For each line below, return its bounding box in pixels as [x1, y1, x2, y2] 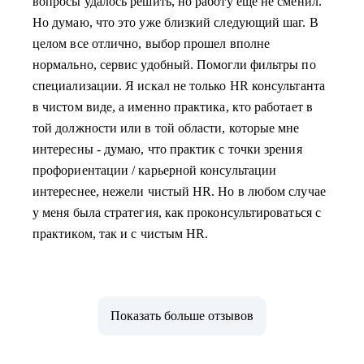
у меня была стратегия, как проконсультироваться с [32, 206, 321, 219]
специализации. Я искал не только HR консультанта [32, 79, 325, 93]
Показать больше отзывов [110, 309, 253, 323]
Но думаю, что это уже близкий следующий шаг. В [32, 15, 318, 29]
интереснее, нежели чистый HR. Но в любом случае [32, 184, 326, 198]
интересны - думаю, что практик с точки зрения [32, 142, 302, 156]
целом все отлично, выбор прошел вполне [32, 37, 271, 50]
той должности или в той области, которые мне [32, 121, 300, 135]
